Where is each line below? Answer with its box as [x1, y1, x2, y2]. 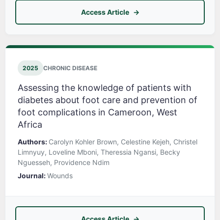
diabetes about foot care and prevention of [18, 95, 197, 106]
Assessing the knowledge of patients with [18, 82, 192, 93]
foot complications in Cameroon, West [18, 107, 177, 118]
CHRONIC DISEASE [43, 64, 97, 72]
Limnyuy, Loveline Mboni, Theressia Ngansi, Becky [18, 148, 180, 157]
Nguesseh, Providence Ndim [18, 158, 110, 167]
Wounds [47, 171, 73, 180]
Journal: [18, 171, 47, 180]
